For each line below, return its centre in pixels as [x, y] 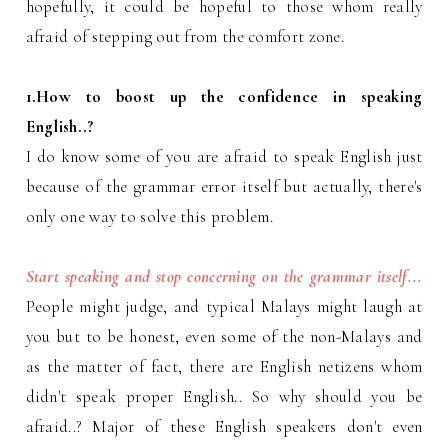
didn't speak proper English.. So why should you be [224, 397]
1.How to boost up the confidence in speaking [224, 97]
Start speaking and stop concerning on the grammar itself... [224, 277]
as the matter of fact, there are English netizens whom [224, 367]
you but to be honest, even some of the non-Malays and [224, 337]
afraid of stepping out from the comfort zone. [187, 37]
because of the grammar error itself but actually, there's [224, 187]
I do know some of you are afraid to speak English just [224, 157]
